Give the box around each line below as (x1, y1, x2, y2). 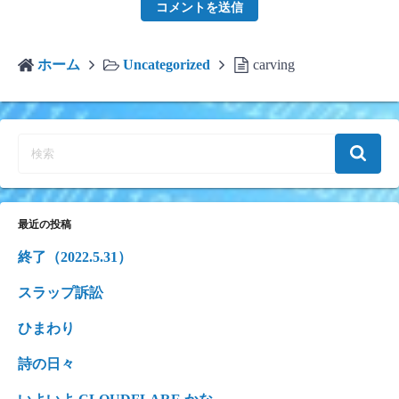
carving (253, 66, 295, 81)
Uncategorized (123, 66, 210, 81)
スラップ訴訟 (18, 294, 103, 309)
